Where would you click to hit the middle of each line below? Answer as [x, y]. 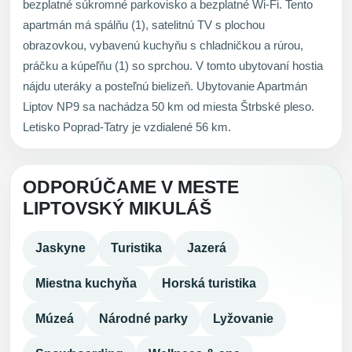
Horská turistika [209, 284]
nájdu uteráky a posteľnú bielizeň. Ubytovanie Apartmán [165, 86]
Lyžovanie [243, 318]
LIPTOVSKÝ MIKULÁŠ [117, 208]
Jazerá [207, 248]
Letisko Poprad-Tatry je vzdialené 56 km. [127, 126]
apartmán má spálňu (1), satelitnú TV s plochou [144, 24]
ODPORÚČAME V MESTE [131, 187]
